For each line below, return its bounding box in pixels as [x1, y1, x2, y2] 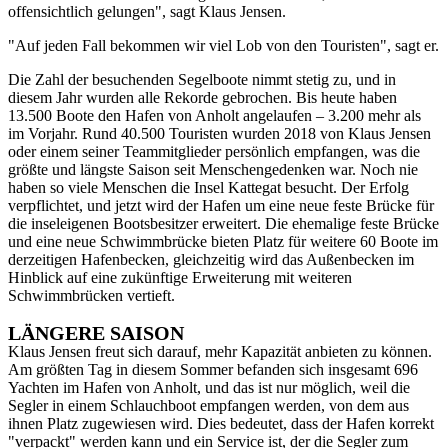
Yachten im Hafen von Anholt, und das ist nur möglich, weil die [8, 378, 410, 396]
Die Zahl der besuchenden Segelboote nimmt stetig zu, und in [8, 71, 396, 89]
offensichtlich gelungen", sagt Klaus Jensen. [8, 3, 286, 21]
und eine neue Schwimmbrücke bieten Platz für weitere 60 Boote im [8, 233, 438, 251]
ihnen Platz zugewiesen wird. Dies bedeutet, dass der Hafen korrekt [8, 414, 434, 432]
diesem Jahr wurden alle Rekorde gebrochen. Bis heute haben [8, 89, 397, 107]
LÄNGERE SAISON [8, 321, 184, 344]
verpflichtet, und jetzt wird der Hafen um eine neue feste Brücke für [8, 197, 434, 215]
